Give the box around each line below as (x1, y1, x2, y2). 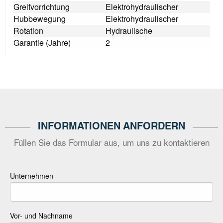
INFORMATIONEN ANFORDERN (38, 122, 185, 133)
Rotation (13, 25, 43, 37)
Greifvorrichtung (13, 1, 70, 13)
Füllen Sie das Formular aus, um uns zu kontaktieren (13, 140, 210, 149)
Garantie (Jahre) (13, 37, 71, 49)
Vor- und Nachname (10, 211, 73, 221)
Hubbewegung (13, 13, 66, 25)
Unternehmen (10, 171, 53, 181)
